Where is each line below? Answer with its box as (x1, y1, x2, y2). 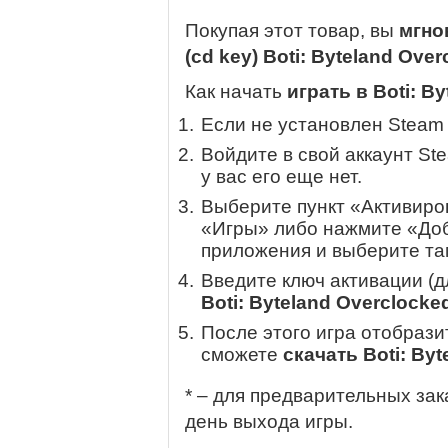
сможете (201, 344, 283, 366)
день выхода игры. (185, 411, 353, 433)
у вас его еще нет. (201, 166, 362, 188)
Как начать (185, 81, 287, 103)
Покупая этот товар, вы (185, 20, 399, 42)
